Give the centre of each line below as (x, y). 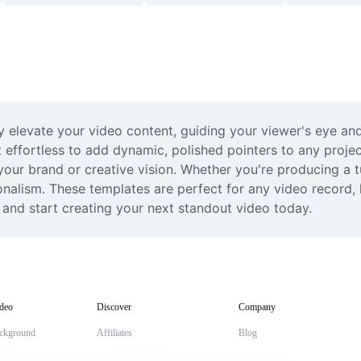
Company (257, 307)
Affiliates (114, 333)
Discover (114, 307)
